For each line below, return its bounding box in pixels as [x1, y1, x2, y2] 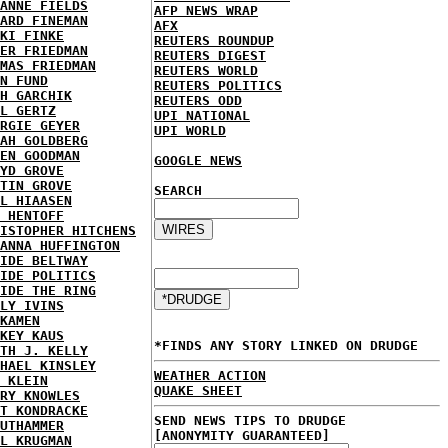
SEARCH [154, 183, 202, 198]
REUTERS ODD [154, 93, 242, 108]
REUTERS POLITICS [154, 78, 282, 93]
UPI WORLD [154, 123, 226, 138]
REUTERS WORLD [154, 63, 258, 78]
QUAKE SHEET [154, 383, 242, 398]
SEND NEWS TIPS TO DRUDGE [154, 413, 346, 428]
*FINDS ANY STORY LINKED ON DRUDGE [154, 338, 418, 353]
